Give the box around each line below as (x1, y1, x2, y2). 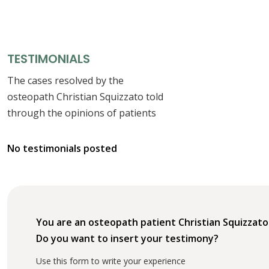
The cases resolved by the (7, 73, 124, 87)
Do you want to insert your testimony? (36, 231, 219, 245)
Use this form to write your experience (36, 255, 186, 267)
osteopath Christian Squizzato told (7, 89, 163, 103)
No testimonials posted (7, 141, 117, 155)
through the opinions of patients (7, 106, 156, 119)
